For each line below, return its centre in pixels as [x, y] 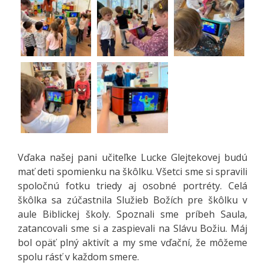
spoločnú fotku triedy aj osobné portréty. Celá [132, 185]
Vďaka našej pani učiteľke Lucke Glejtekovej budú [132, 157]
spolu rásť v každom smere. [78, 256]
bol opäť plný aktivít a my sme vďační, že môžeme [132, 242]
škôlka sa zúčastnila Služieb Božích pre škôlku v [132, 200]
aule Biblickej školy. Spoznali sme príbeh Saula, [132, 214]
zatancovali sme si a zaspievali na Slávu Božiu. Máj [132, 228]
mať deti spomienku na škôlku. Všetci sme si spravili [132, 171]
